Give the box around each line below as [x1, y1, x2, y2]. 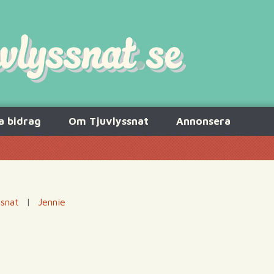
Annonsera [176, 115, 231, 127]
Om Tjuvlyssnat [68, 115, 149, 127]
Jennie [38, 196, 65, 207]
